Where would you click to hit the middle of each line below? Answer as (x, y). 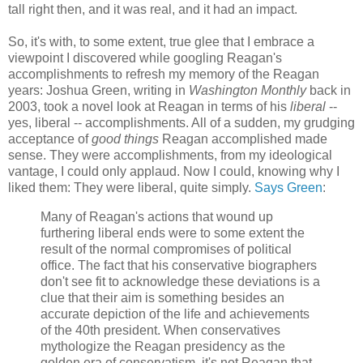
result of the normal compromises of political (166, 249)
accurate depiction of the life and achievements (175, 314)
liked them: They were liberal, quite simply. (131, 188)
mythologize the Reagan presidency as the (163, 346)
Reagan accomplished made (245, 139)
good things (127, 139)
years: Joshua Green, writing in (98, 91)
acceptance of (50, 139)
